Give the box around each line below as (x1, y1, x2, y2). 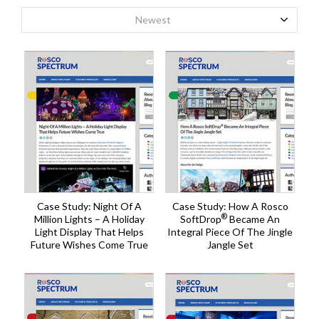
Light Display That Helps (34, 226, 144, 239)
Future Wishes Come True (30, 239, 148, 251)
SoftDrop (180, 213, 221, 226)
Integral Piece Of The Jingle (167, 226, 293, 239)
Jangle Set (206, 239, 253, 251)
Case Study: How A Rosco (172, 200, 288, 213)
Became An (227, 213, 280, 226)
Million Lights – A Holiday (33, 213, 145, 226)
